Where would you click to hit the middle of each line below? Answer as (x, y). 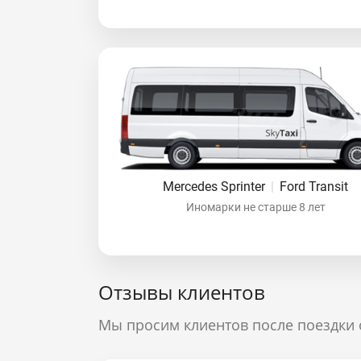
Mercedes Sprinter (216, 186)
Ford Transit (314, 186)
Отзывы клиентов (182, 292)
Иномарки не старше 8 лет (255, 207)
